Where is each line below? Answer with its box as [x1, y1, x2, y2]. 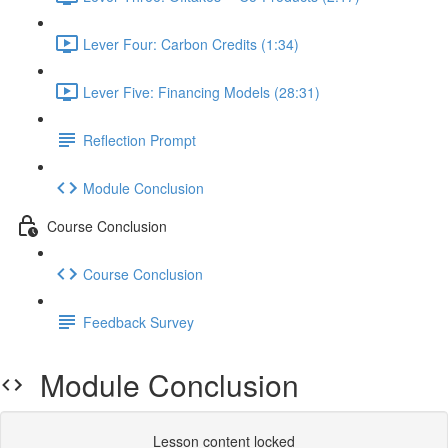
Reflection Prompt [83, 129, 196, 150]
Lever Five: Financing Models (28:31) [83, 81, 320, 102]
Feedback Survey [83, 311, 194, 332]
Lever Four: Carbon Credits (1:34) [83, 33, 299, 54]
